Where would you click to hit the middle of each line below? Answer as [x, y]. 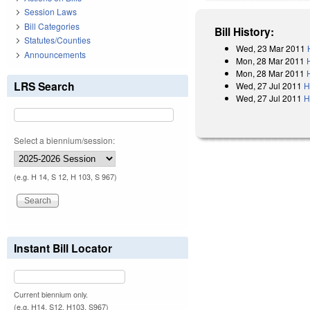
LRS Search [44, 86]
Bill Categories [52, 26]
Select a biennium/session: [64, 140]
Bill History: [245, 31]
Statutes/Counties [57, 40]
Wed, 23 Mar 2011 [271, 48]
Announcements [55, 54]
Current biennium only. [51, 294]
